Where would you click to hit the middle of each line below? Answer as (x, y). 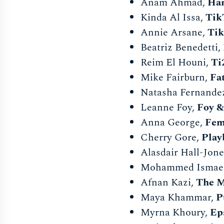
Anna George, (173, 122)
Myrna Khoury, (175, 212)
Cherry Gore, (171, 137)
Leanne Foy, (169, 107)
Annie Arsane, (174, 32)
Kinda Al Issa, (173, 17)
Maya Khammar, (178, 197)
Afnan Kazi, (168, 182)
